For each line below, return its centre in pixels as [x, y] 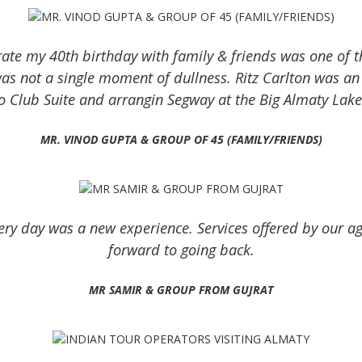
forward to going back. [181, 249]
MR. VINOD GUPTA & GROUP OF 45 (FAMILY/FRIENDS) [181, 139]
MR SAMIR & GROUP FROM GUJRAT [181, 289]
